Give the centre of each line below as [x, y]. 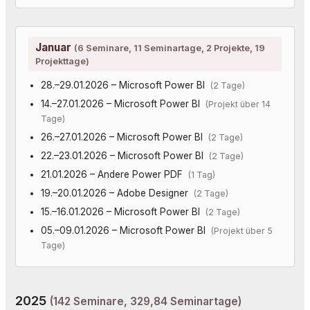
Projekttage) [62, 61]
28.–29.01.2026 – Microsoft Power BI [125, 85]
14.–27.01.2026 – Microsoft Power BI [123, 103]
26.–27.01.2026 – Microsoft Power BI [124, 137]
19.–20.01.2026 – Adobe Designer [117, 193]
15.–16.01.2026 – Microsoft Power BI [123, 211]
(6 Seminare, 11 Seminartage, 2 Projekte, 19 [170, 47]
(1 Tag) [201, 174]
